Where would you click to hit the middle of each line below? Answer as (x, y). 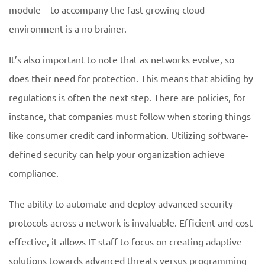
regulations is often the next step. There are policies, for (127, 97)
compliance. (34, 173)
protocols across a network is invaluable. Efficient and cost (131, 222)
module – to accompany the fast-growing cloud (107, 9)
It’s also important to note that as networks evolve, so (122, 59)
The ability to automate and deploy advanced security (121, 203)
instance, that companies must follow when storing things (130, 116)
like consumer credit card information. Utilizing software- (129, 135)
